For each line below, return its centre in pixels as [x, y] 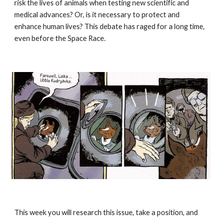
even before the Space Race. [60, 38]
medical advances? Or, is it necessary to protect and [97, 15]
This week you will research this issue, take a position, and [106, 212]
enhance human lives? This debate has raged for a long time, [110, 26]
